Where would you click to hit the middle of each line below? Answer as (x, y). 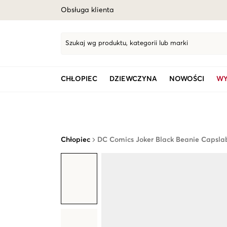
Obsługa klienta (87, 10)
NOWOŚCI (187, 79)
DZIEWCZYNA (133, 79)
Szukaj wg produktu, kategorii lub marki (127, 43)
